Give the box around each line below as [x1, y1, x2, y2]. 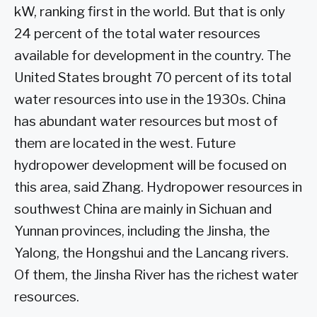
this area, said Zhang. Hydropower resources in [14, 179, 302, 196]
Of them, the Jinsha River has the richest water [14, 267, 299, 284]
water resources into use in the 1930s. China [14, 91, 286, 108]
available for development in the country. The [14, 47, 291, 64]
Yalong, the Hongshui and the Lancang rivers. [14, 245, 289, 262]
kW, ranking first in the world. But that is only [14, 4, 285, 21]
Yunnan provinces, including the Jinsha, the [14, 223, 270, 240]
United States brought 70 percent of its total [14, 69, 292, 86]
